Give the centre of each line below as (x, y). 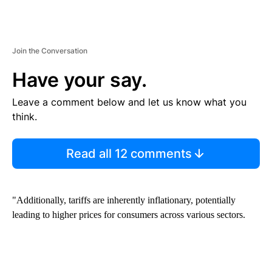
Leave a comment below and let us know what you (129, 102)
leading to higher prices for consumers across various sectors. (129, 214)
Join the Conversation (50, 50)
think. (25, 116)
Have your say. (80, 80)
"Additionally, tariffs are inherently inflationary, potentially (124, 200)
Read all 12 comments (129, 153)
